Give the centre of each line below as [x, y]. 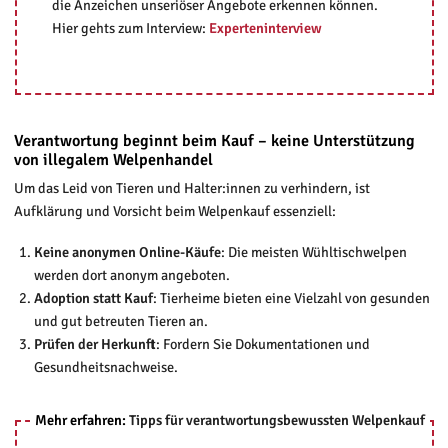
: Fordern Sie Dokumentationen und [262, 344]
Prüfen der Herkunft [94, 344]
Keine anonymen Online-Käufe [127, 252]
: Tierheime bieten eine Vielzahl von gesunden [291, 298]
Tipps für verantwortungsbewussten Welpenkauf [276, 420]
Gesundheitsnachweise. [107, 367]
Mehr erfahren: [81, 420]
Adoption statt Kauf [93, 298]
